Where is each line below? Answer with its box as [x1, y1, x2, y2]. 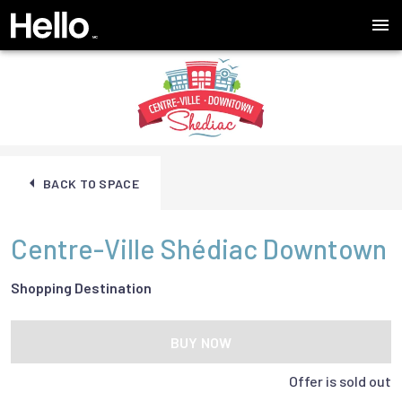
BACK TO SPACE [43, 175, 139, 191]
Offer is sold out [289, 371, 391, 389]
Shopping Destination [11, 279, 152, 296]
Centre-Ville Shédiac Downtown [11, 232, 387, 265]
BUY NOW [170, 333, 232, 351]
